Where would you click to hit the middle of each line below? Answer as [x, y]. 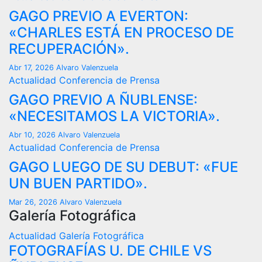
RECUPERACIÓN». [69, 49]
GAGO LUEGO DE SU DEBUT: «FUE [123, 167]
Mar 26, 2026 [34, 202]
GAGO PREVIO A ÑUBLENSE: [103, 100]
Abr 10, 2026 [33, 135]
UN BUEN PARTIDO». [78, 183]
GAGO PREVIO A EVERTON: [99, 16]
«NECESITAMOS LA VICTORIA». [114, 116]
